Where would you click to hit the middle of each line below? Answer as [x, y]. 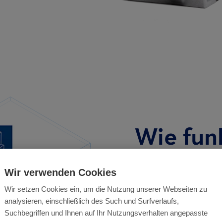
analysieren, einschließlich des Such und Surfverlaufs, [92, 201]
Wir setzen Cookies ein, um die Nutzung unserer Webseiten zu [106, 189]
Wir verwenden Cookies [60, 172]
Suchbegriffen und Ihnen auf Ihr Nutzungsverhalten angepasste [106, 213]
